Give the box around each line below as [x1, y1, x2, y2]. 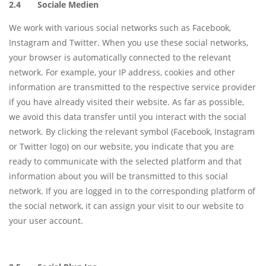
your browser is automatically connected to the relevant [9, 52, 231, 64]
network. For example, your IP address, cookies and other [9, 66, 235, 78]
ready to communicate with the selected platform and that [9, 156, 242, 167]
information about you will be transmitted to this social [9, 170, 228, 182]
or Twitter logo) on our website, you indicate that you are [9, 141, 234, 153]
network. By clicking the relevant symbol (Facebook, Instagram [9, 126, 255, 138]
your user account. [9, 215, 83, 227]
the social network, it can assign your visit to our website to [9, 200, 243, 212]
